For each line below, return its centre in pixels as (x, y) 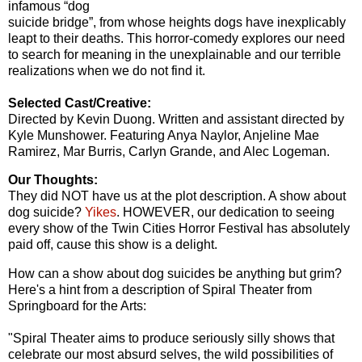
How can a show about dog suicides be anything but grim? (175, 274)
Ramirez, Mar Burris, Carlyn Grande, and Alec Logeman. (170, 151)
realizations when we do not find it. (107, 70)
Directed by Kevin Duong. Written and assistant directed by (176, 119)
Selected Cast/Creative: (80, 103)
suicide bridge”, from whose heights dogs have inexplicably (177, 22)
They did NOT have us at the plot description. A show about (177, 196)
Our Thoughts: (53, 180)
